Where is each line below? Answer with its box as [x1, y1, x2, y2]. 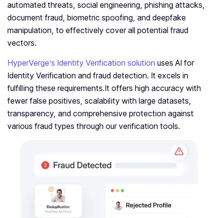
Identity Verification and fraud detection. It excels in [7, 71, 188, 81]
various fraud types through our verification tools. [7, 121, 180, 131]
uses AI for [157, 58, 194, 68]
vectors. [7, 38, 36, 48]
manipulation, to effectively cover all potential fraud [7, 25, 188, 36]
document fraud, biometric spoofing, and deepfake [7, 13, 186, 23]
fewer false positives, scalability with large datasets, [7, 96, 191, 106]
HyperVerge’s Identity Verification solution [7, 58, 157, 68]
